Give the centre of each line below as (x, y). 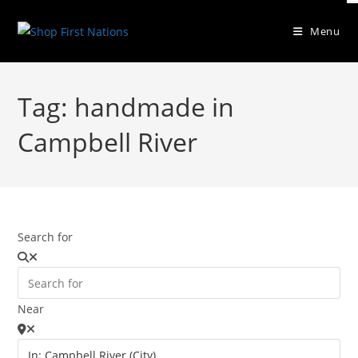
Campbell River (108, 142)
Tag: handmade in (126, 107)
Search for (46, 237)
